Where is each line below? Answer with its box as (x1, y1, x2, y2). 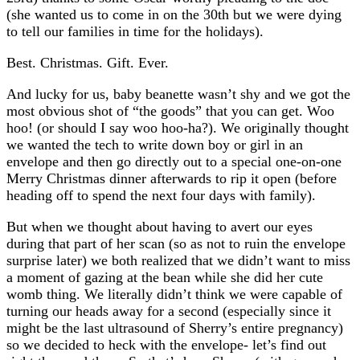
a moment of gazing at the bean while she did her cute (6, 268, 323, 285)
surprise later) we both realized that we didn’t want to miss (6, 252, 350, 268)
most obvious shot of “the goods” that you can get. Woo (6, 102, 334, 119)
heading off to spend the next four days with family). (6, 186, 316, 203)
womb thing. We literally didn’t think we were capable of (6, 285, 342, 302)
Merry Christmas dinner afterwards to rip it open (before (6, 170, 337, 186)
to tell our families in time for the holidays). (6, 22, 264, 39)
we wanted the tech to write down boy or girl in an (6, 136, 303, 153)
